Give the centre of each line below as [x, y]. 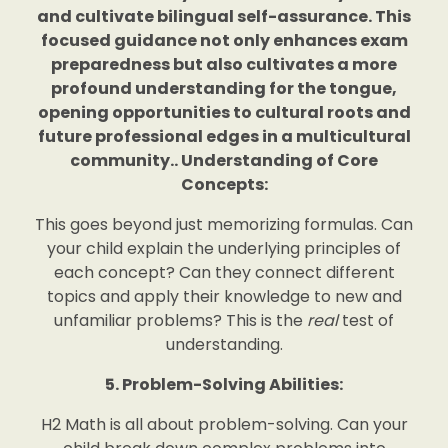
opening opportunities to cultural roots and [224, 112]
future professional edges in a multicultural [224, 136]
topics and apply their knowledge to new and [224, 296]
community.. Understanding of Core [224, 160]
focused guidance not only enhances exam [224, 40]
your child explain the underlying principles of [224, 248]
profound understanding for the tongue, [224, 88]
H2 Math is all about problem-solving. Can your [224, 424]
